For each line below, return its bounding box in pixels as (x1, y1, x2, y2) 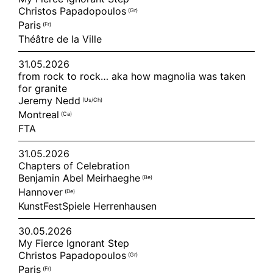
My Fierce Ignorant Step (18, 237, 129, 249)
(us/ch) (82, 96, 102, 103)
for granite (18, 82, 67, 94)
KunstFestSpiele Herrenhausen (18, 200, 157, 212)
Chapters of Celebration (18, 160, 130, 172)
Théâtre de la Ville (18, 33, 102, 45)
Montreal (18, 108, 61, 121)
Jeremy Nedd (18, 94, 82, 107)
